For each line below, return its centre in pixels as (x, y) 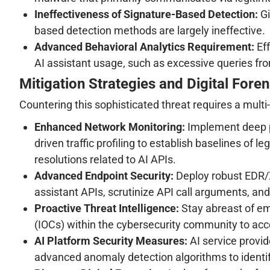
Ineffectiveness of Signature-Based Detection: (146, 14)
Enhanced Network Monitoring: (110, 127)
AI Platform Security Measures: (111, 240)
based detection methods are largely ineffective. (150, 31)
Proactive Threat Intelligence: (107, 208)
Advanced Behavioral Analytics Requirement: (144, 47)
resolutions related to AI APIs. (105, 159)
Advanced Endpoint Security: (104, 175)
